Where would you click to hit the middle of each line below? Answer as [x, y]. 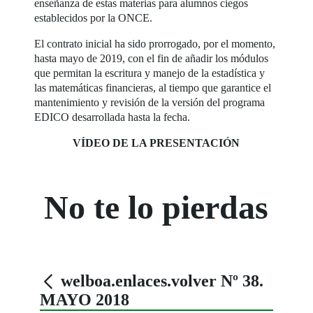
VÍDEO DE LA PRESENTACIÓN [156, 143]
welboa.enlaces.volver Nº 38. [160, 281]
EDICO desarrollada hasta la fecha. [112, 117]
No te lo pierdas [156, 207]
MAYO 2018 [85, 299]
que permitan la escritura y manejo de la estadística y [150, 73]
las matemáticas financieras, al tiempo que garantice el [153, 87]
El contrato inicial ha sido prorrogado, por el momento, [155, 43]
